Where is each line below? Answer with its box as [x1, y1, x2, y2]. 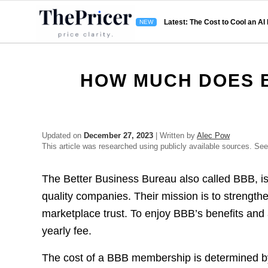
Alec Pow [197, 131, 230, 140]
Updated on [42, 131, 84, 140]
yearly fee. [42, 225, 92, 237]
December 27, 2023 [84, 131, 154, 140]
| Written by [153, 131, 197, 140]
